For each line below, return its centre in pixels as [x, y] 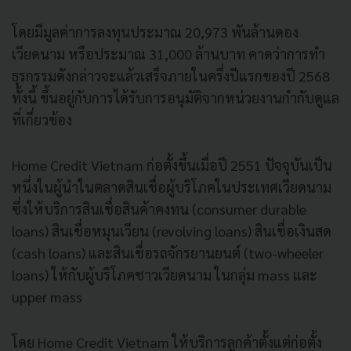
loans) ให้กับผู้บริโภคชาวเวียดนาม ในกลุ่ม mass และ [165, 274]
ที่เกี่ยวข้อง [42, 119]
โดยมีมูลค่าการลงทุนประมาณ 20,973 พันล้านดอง [155, 31]
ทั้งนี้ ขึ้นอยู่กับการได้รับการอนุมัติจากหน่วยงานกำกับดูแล [175, 97]
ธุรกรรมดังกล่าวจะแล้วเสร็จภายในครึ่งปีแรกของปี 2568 [171, 75]
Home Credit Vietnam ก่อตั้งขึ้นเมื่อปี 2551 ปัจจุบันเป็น [172, 165]
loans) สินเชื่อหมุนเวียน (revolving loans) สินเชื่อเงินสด [172, 230]
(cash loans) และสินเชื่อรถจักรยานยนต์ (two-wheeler [168, 252]
